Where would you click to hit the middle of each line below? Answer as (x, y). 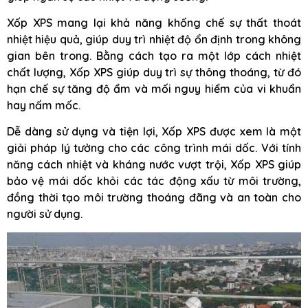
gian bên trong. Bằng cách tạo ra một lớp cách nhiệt (154, 56)
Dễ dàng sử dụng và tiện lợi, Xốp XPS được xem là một (154, 132)
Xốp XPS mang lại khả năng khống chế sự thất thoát (154, 23)
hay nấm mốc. (44, 105)
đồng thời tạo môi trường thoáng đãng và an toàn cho (154, 198)
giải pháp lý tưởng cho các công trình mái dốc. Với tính (154, 148)
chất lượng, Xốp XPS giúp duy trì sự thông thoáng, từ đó (154, 72)
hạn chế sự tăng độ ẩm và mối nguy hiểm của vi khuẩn (154, 89)
